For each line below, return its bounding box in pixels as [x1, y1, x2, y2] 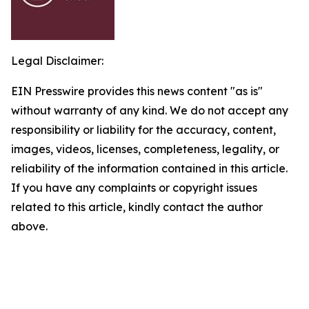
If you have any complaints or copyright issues [11, 181, 257, 195]
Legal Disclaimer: [11, 54, 103, 68]
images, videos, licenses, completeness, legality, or [11, 142, 279, 156]
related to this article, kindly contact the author [11, 200, 263, 214]
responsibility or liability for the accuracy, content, [11, 123, 276, 137]
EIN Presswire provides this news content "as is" [11, 84, 263, 98]
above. [11, 219, 48, 233]
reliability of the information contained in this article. [11, 161, 288, 175]
